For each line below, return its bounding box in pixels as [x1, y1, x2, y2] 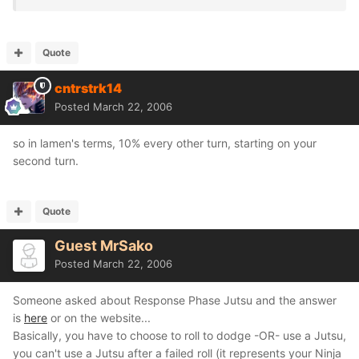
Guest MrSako [54, 237, 153, 254]
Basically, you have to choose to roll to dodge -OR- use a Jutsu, [13, 329, 346, 342]
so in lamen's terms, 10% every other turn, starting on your [13, 136, 317, 150]
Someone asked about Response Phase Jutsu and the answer [13, 293, 337, 307]
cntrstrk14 [54, 80, 122, 96]
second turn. [13, 154, 79, 167]
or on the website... [47, 311, 151, 325]
